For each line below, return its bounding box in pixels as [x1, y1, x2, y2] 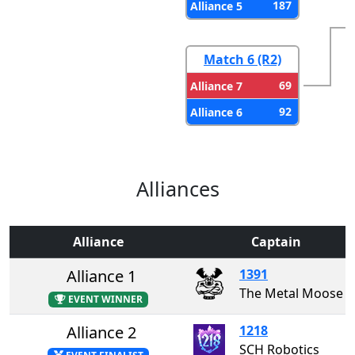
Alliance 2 [67, 321, 136, 343]
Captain [250, 232, 301, 250]
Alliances [136, 174, 219, 202]
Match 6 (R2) [204, 50, 281, 68]
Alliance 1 [67, 265, 136, 287]
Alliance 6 [190, 104, 242, 120]
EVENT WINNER [65, 292, 143, 306]
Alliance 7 [190, 78, 242, 94]
